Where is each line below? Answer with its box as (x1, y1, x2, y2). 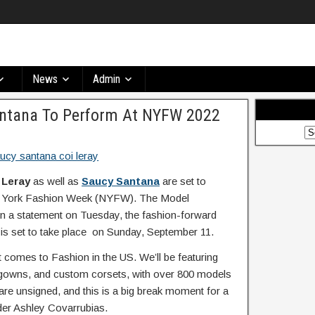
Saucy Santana (82, 175, 160, 187)
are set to (160, 175, 206, 187)
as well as (30, 175, 82, 187)
